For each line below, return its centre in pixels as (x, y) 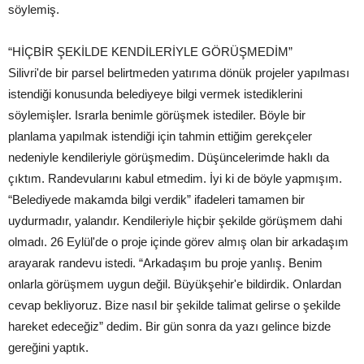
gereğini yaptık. (48, 348)
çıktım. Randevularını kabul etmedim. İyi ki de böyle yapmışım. (175, 179)
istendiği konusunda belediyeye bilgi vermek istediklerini (155, 94)
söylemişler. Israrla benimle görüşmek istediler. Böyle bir (157, 115)
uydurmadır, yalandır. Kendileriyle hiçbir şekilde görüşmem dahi (175, 221)
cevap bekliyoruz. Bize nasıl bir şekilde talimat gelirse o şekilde (174, 305)
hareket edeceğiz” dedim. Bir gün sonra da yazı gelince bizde (169, 327)
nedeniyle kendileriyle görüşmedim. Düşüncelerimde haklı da (169, 158)
